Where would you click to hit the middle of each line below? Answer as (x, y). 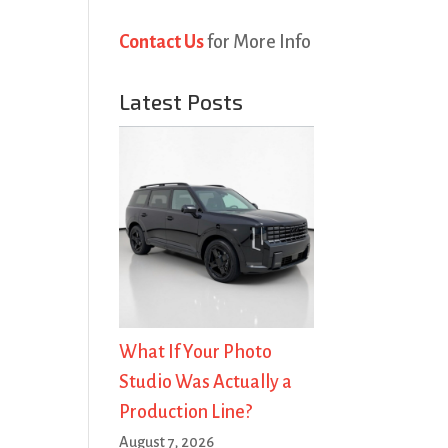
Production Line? (186, 411)
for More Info (258, 42)
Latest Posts (181, 101)
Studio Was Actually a (206, 381)
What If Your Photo (196, 351)
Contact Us (162, 42)
